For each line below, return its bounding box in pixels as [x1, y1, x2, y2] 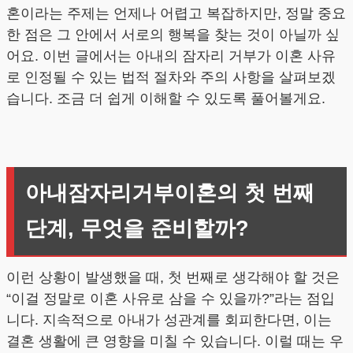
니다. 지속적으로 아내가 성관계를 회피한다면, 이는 [6, 312, 332, 329]
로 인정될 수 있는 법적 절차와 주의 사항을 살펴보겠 [6, 69, 336, 85]
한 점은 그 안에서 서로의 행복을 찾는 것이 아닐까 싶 [6, 26, 340, 43]
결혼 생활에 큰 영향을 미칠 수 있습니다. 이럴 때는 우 [6, 333, 344, 350]
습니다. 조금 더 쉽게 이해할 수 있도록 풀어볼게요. [6, 90, 325, 106]
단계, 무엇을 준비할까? [24, 216, 249, 240]
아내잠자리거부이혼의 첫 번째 [24, 180, 314, 205]
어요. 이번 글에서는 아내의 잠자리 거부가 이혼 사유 [6, 47, 336, 64]
